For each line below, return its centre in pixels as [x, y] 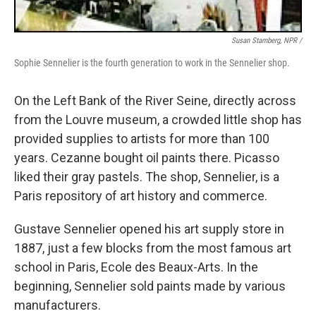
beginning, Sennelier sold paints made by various [150, 286]
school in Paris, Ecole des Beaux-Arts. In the [136, 267]
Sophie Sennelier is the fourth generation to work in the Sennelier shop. [152, 62]
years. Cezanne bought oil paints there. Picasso [147, 157]
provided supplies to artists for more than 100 [142, 138]
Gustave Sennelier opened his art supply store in [149, 229]
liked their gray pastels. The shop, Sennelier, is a [147, 176]
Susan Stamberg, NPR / [267, 40]
